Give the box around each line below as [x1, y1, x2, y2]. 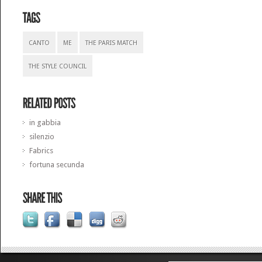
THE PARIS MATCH [85, 39, 138, 47]
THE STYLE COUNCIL [29, 63, 87, 70]
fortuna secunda [29, 160, 85, 169]
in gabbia [29, 118, 61, 127]
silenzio [29, 132, 55, 141]
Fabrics [29, 146, 54, 155]
